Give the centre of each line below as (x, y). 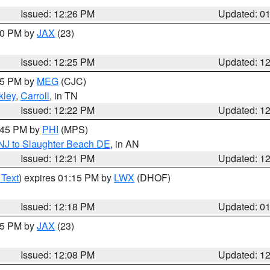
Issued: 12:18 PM (58, 206)
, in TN (64, 96)
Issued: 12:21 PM (58, 158)
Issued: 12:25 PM (58, 62)
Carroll (35, 96)
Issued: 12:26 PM (58, 14)
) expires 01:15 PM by (66, 177)
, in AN (125, 144)
